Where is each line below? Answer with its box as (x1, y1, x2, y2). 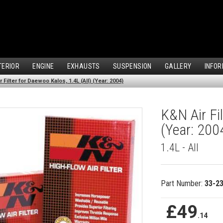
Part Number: (161, 179, 205, 189)
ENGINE (32, 62, 54, 71)
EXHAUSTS (67, 62, 100, 71)
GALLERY (164, 62, 192, 71)
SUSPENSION (112, 62, 152, 71)
